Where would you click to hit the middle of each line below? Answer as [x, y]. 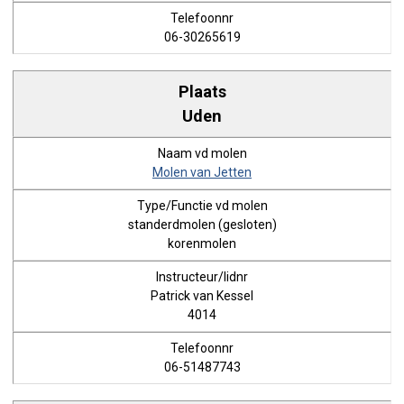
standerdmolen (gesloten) [202, 225]
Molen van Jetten [202, 172]
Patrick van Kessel [202, 296]
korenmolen [202, 243]
